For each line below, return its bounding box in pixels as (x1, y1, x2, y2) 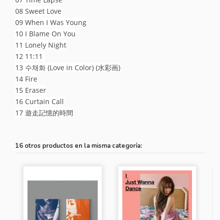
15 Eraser (15, 85, 47, 95)
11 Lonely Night (15, 40, 67, 50)
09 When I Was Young (15, 17, 87, 27)
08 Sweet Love (15, 6, 62, 16)
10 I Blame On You (15, 28, 76, 38)
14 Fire (15, 74, 38, 83)
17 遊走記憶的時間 (15, 108, 74, 117)
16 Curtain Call (15, 96, 64, 106)
